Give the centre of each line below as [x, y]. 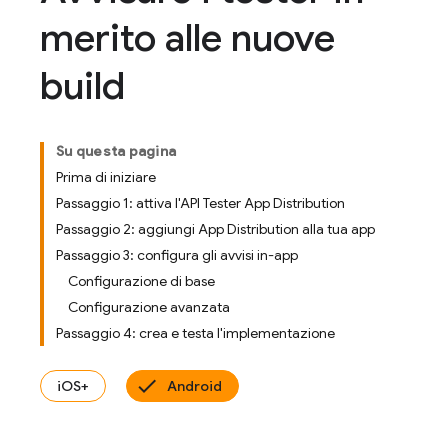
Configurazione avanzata [149, 307]
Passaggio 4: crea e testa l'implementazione [195, 333]
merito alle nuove [187, 38]
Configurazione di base [141, 281]
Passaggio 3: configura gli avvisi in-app [177, 255]
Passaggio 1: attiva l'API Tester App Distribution [200, 203]
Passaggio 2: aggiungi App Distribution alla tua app [215, 229]
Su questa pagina [116, 151]
